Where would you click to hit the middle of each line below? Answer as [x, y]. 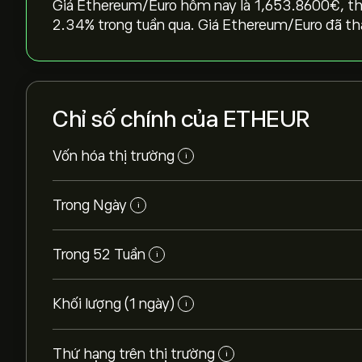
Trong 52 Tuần [99, 255]
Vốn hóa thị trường [114, 156]
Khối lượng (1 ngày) [114, 304]
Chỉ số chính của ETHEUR [181, 119]
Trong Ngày [90, 205]
